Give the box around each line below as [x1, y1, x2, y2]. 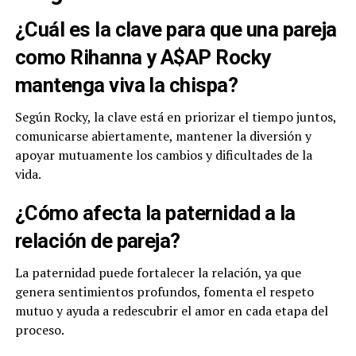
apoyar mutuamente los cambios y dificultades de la [14, 146, 312, 164]
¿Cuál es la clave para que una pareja [14, 17, 337, 42]
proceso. [14, 321, 64, 339]
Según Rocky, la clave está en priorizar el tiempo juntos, [14, 108, 336, 126]
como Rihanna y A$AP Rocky [14, 45, 271, 70]
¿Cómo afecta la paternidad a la [14, 201, 296, 226]
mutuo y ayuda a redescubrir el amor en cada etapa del [14, 302, 328, 320]
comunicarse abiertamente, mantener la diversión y [14, 127, 311, 145]
